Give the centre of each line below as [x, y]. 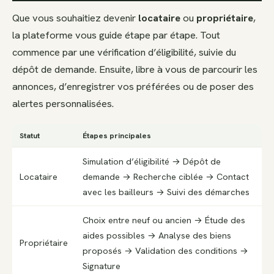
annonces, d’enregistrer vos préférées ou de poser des [133, 86]
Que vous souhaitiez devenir [75, 17]
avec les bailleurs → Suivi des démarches [166, 192]
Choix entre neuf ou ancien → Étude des [164, 220]
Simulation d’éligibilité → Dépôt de [152, 161]
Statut [30, 136]
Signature [102, 266]
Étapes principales [117, 136]
